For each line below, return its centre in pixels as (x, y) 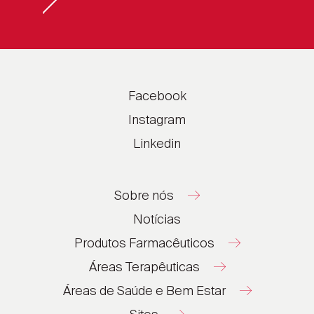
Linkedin (157, 144)
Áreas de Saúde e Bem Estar (144, 291)
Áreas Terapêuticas (144, 267)
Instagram (157, 120)
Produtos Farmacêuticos (144, 244)
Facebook (157, 96)
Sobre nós (144, 196)
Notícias (157, 220)
